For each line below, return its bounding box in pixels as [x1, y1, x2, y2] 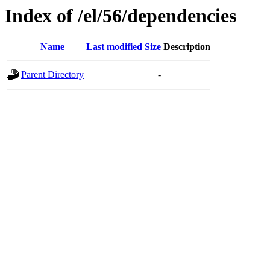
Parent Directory [21, 69, 84, 80]
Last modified [86, 42, 142, 52]
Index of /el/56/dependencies [5, 5, 236, 27]
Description [163, 42, 210, 52]
